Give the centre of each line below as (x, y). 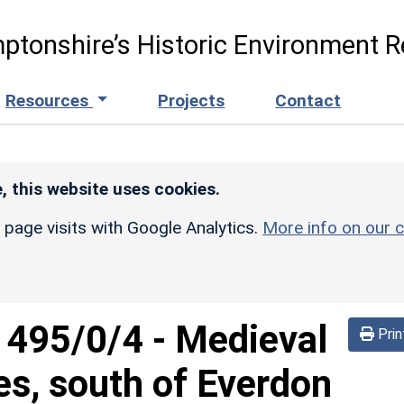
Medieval (251, 339)
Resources (50, 100)
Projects (192, 100)
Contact (308, 100)
